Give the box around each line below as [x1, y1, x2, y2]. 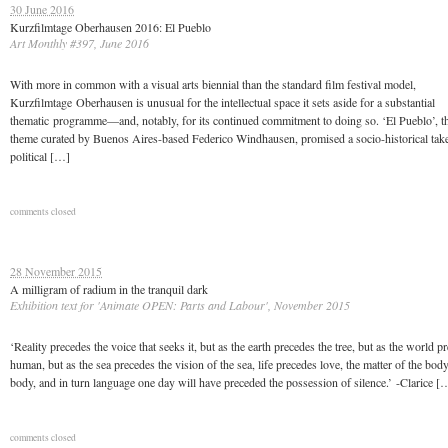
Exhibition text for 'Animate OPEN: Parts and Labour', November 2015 [10, 297, 350, 313]
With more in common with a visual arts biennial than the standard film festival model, [10, 76, 416, 92]
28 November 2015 [10, 263, 102, 279]
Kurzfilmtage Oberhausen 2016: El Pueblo [10, 19, 211, 35]
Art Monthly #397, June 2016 [10, 35, 149, 51]
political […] [10, 148, 70, 164]
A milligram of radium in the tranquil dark [10, 281, 208, 297]
